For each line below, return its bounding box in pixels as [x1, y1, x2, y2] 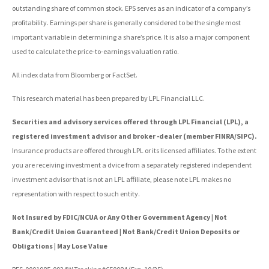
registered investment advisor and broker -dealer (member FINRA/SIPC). [12, 131, 257, 141]
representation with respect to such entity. [12, 189, 140, 198]
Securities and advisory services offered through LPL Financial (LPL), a [12, 116, 249, 126]
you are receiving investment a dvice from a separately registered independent [12, 160, 252, 169]
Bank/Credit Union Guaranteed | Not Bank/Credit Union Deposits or [12, 226, 240, 236]
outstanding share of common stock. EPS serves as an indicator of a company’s [12, 3, 250, 13]
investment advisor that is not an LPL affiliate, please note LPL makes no [12, 174, 231, 184]
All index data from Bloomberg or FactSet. [12, 70, 138, 79]
